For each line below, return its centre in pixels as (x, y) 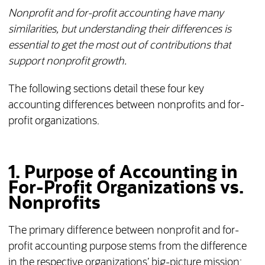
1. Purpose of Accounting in (123, 173)
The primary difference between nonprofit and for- (123, 231)
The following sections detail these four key (106, 90)
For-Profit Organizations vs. (126, 188)
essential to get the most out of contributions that (119, 46)
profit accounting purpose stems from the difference (127, 247)
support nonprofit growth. (67, 62)
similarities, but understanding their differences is (119, 30)
